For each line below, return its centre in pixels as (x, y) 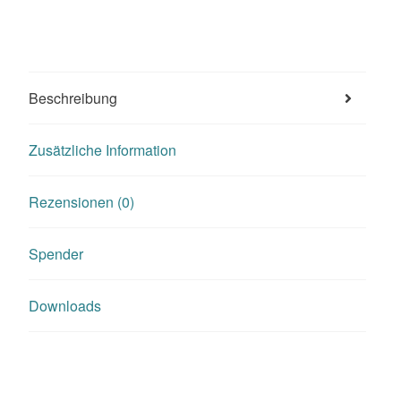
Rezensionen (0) (82, 202)
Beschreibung (73, 98)
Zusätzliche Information (103, 150)
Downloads (65, 306)
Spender (56, 254)
